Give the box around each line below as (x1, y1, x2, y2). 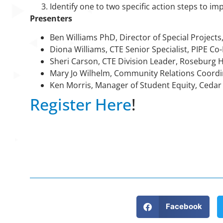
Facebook (165, 202, 202, 212)
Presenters (30, 12, 72, 24)
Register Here (30, 94, 131, 115)
